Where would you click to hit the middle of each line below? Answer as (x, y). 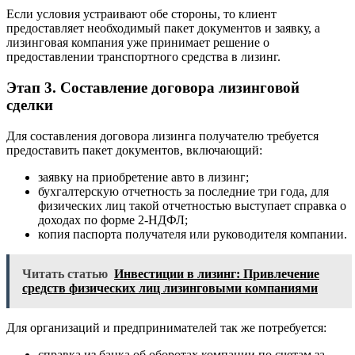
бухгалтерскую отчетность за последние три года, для (183, 191)
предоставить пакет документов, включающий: (134, 150)
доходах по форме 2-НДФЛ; (113, 219)
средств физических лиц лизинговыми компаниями (170, 288)
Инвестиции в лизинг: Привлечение (217, 273)
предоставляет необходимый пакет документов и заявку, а (163, 29)
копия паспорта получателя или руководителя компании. (193, 234)
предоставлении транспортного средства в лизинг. (143, 57)
